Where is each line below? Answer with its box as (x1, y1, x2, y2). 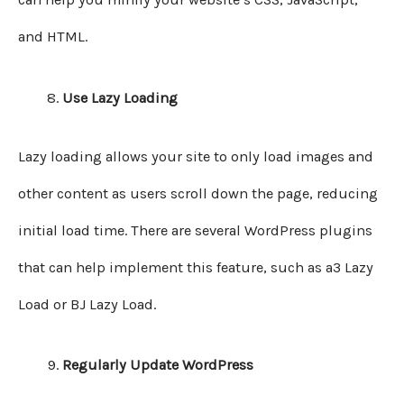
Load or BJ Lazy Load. (18, 296, 156, 314)
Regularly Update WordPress (62, 356, 254, 374)
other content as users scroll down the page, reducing (18, 185, 378, 203)
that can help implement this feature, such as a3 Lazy (18, 259, 373, 277)
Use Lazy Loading (62, 88, 179, 106)
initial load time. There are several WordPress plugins (18, 222, 372, 240)
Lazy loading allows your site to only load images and (18, 148, 373, 166)
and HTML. (18, 28, 87, 46)
